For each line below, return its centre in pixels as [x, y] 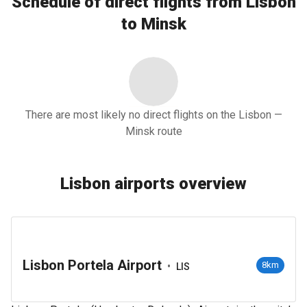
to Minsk [153, 24]
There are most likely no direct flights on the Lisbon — [153, 115]
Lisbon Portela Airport [92, 265]
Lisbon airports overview [153, 184]
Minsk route [153, 131]
